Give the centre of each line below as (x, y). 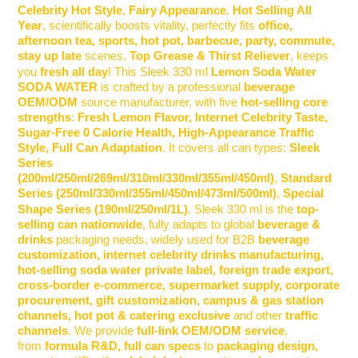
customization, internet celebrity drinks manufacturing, (171, 255)
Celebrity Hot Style (70, 10)
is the (280, 209)
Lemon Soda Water (263, 72)
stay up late (50, 56)
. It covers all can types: (226, 147)
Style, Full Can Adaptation (90, 147)
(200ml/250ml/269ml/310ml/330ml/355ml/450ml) (146, 178)
